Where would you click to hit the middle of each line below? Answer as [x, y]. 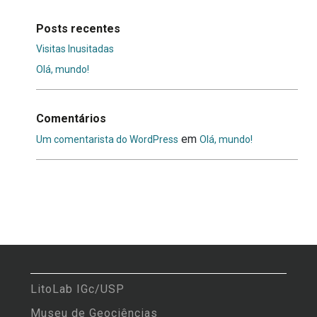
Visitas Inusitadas [75, 49]
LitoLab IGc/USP [77, 289]
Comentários [71, 118]
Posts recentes [78, 28]
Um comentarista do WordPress [107, 139]
